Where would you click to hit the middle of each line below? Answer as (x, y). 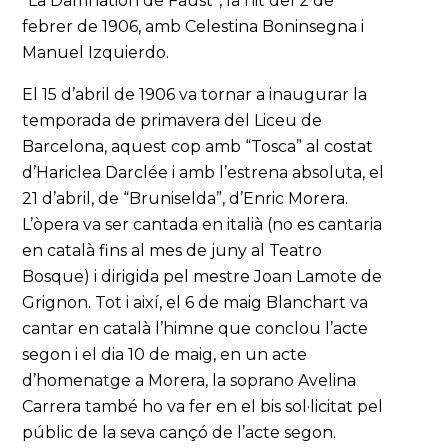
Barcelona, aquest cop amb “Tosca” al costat (198, 146)
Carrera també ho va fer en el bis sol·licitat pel (203, 406)
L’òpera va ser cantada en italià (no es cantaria (202, 224)
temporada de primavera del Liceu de (172, 120)
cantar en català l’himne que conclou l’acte (195, 328)
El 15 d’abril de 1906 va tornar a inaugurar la (195, 94)
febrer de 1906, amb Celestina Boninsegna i (193, 26)
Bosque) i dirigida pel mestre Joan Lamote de (202, 276)
